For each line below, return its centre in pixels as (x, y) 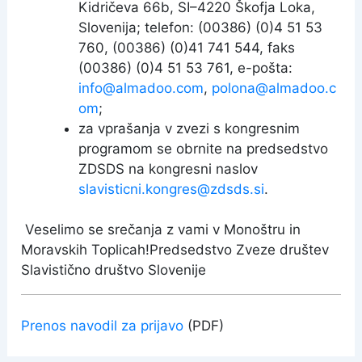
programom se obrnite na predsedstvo (204, 148)
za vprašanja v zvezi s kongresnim (189, 128)
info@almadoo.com (141, 88)
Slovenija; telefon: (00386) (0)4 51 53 (201, 27)
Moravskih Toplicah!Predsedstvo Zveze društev (175, 250)
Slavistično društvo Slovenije (116, 270)
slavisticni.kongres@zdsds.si (172, 189)
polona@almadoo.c (274, 88)
